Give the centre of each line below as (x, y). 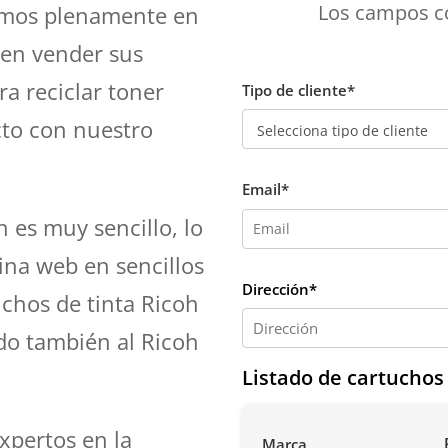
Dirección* (280, 288)
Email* (266, 189)
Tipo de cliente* (299, 89)
